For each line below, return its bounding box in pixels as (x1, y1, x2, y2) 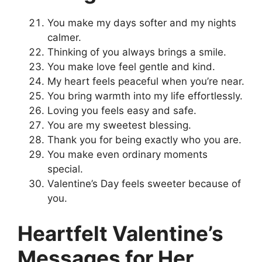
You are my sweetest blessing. (47, 119, 191, 132)
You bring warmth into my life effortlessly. (47, 90, 243, 102)
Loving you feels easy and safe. (47, 105, 196, 117)
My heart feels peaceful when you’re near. (47, 75, 244, 88)
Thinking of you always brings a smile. (47, 46, 226, 58)
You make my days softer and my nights (47, 17, 236, 29)
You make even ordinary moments (47, 149, 208, 161)
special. (47, 163, 83, 175)
